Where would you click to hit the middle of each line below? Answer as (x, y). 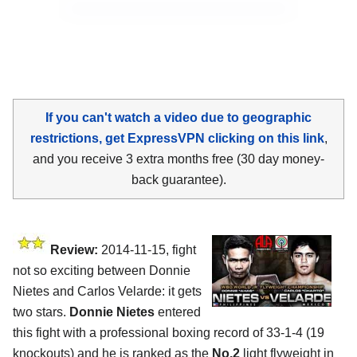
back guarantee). (178, 179)
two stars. (41, 312)
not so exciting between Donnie (102, 270)
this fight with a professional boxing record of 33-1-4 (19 (169, 332)
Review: (74, 249)
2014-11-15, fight (147, 249)
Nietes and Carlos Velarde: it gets (107, 291)
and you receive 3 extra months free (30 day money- (178, 159)
